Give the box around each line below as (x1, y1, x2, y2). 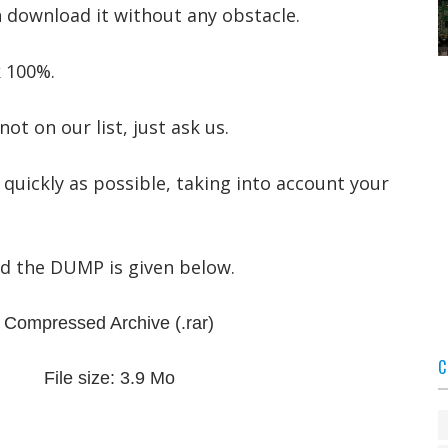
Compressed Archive (4, 313, 170, 333)
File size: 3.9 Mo (43, 368, 175, 388)
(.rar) (170, 313, 214, 333)
